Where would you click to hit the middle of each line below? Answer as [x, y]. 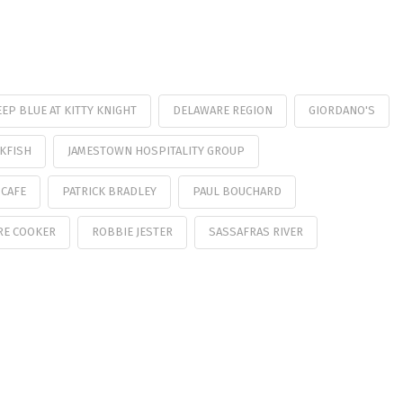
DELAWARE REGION [222, 110]
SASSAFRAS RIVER [255, 231]
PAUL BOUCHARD [237, 191]
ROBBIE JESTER [132, 231]
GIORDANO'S [341, 110]
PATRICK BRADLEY [109, 191]
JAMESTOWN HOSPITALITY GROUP [156, 150]
